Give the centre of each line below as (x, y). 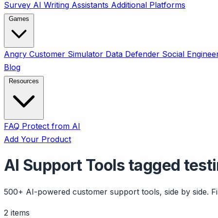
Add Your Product (37, 139)
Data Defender (134, 54)
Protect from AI (51, 126)
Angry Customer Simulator (55, 54)
